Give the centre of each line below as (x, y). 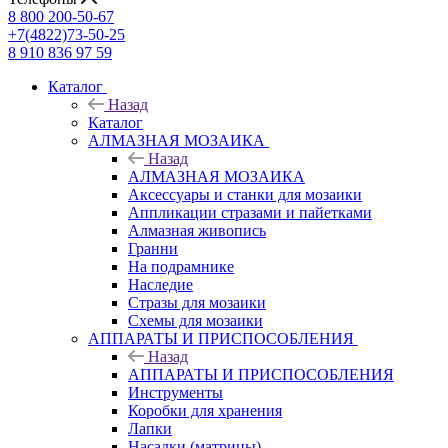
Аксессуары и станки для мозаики (245, 194)
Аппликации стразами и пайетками (250, 212)
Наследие (160, 284)
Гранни (153, 248)
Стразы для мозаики (197, 302)
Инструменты (175, 392)
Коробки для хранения (205, 410)
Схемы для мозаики (195, 320)
